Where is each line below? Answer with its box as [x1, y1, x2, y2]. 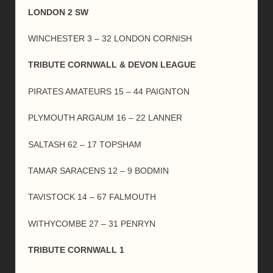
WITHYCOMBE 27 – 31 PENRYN [28, 218, 155, 229]
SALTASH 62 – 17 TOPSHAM [28, 139, 141, 149]
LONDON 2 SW [28, 7, 88, 17]
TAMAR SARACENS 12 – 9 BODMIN [28, 166, 169, 175]
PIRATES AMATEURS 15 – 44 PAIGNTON [28, 86, 190, 96]
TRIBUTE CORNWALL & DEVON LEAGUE [28, 60, 196, 70]
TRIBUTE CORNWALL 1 [28, 245, 124, 255]
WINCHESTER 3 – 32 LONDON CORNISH [28, 34, 192, 44]
